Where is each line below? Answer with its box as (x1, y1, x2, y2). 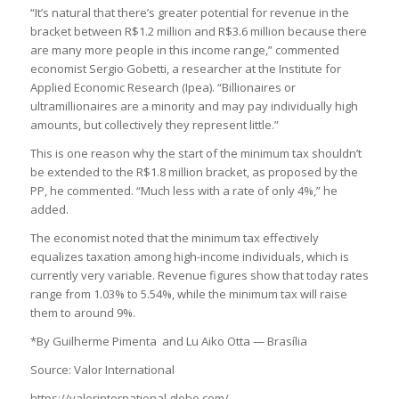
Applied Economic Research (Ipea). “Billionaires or (29, 79, 296, 96)
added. (29, 201, 69, 218)
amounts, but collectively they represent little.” (29, 117, 279, 134)
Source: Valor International (29, 362, 175, 379)
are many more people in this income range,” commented (29, 42, 339, 59)
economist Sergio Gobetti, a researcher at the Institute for (29, 61, 341, 77)
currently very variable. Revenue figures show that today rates (29, 267, 369, 284)
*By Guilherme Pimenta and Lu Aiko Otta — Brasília (29, 333, 307, 350)
